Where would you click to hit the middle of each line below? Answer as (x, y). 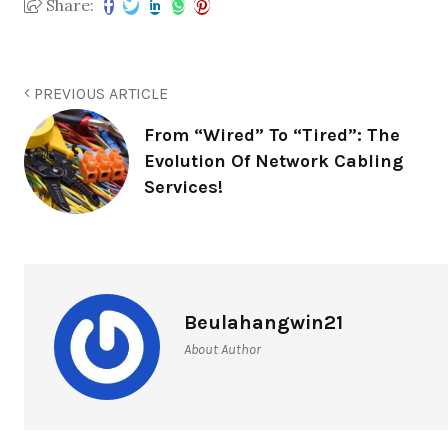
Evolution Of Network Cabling (273, 161)
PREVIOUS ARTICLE (99, 93)
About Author (222, 349)
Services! (183, 187)
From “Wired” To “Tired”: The (272, 135)
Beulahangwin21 (263, 322)
